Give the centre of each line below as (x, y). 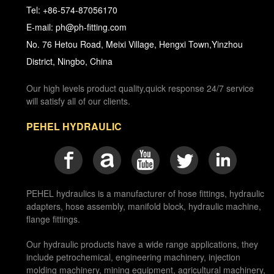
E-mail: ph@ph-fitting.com (76, 27)
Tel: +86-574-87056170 (72, 10)
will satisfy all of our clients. (78, 101)
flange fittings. (53, 219)
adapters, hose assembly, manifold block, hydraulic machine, (143, 206)
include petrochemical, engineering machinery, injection (133, 257)
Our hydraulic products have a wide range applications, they (142, 244)
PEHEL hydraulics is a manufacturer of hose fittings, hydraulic (145, 194)
